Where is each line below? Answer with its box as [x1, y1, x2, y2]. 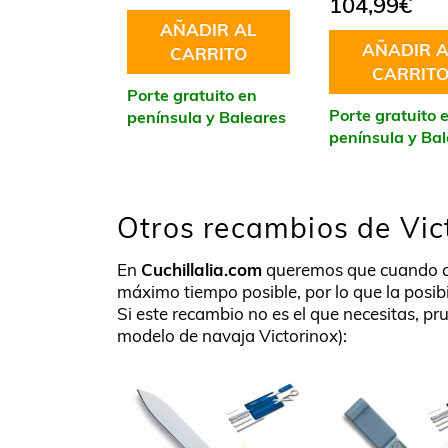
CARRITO [169, 42, 247, 64]
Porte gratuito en [127, 84, 257, 105]
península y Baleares [127, 106, 286, 127]
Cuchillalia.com [141, 258, 262, 280]
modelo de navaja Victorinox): [117, 324, 347, 346]
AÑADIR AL [159, 18, 257, 40]
